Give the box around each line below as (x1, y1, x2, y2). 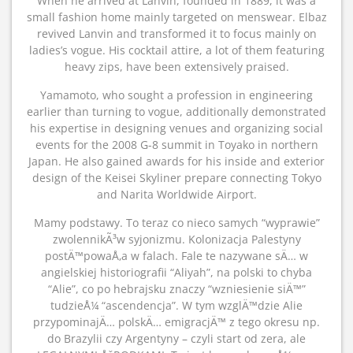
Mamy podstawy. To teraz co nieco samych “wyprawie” (33, 215, 320, 230)
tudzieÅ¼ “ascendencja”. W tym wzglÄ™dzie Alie (50, 298, 303, 313)
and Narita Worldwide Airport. (96, 187, 257, 202)
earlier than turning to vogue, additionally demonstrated (27, 104, 326, 119)
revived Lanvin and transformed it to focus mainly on (36, 26, 317, 41)
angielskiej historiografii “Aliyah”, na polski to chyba (41, 265, 312, 280)
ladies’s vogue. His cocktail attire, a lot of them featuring (28, 43, 325, 58)
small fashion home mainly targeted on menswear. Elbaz (26, 9, 327, 24)
